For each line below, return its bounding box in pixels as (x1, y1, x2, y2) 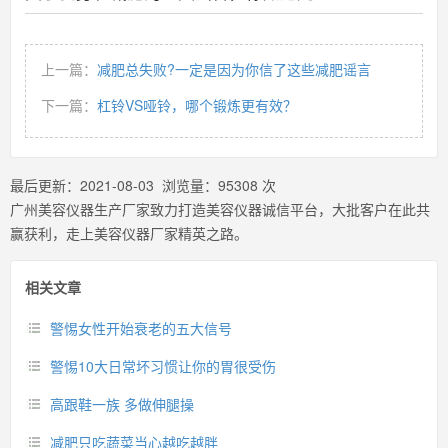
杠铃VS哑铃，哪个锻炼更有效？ (97, 95, 297, 115)
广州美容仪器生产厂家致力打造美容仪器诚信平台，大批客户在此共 (10, 199, 430, 219)
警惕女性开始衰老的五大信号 (50, 318, 232, 338)
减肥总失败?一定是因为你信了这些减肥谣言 (97, 59, 371, 79)
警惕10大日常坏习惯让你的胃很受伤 (50, 356, 276, 376)
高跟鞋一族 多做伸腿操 (50, 394, 194, 414)
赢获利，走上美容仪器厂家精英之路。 (10, 223, 248, 243)
